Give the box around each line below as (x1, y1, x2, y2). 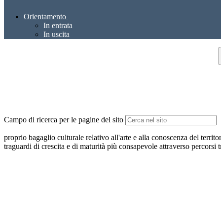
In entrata (43, 21, 73, 30)
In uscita (43, 30, 70, 39)
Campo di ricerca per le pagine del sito (4, 115, 123, 124)
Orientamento (24, 12, 66, 21)
